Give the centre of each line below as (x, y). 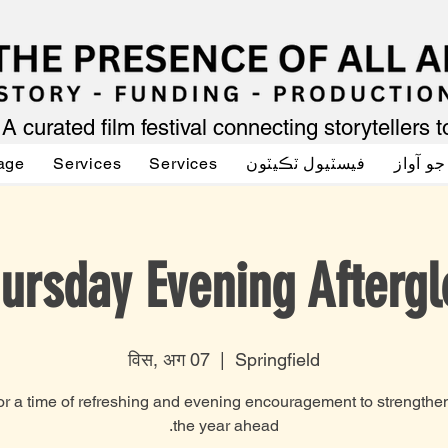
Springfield (277, 359)
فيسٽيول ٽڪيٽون (306, 163)
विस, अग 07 (169, 359)
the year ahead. (226, 425)
